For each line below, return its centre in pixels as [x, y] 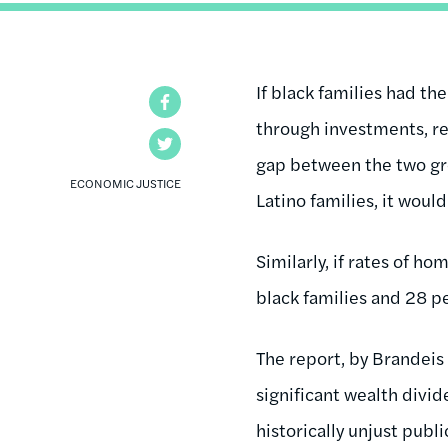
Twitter [207, 143]
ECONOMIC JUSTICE [126, 182]
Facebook [215, 101]
